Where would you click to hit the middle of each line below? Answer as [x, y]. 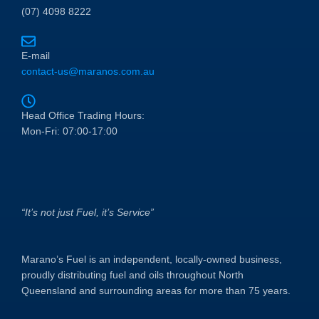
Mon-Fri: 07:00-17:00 [69, 131]
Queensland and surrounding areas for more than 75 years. [156, 291]
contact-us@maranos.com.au [88, 71]
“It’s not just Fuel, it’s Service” [88, 212]
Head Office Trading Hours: [83, 115]
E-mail [36, 56]
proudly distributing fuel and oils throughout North [132, 275]
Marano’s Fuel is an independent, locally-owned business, [152, 259]
